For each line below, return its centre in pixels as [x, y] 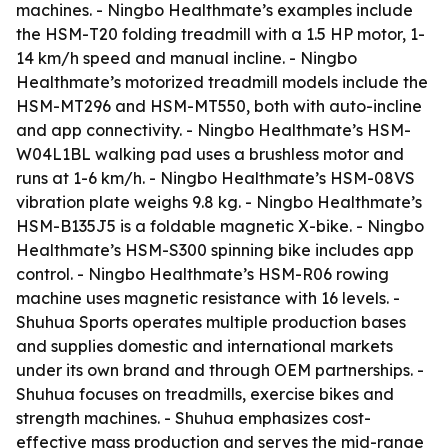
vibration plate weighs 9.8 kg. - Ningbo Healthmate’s [219, 202]
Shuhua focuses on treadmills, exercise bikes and [205, 394]
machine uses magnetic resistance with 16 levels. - [208, 298]
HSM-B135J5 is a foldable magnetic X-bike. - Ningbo [220, 226]
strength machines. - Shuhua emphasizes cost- [193, 418]
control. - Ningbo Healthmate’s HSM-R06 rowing [202, 274]
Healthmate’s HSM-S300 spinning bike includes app [215, 250]
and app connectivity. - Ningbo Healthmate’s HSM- [213, 130]
